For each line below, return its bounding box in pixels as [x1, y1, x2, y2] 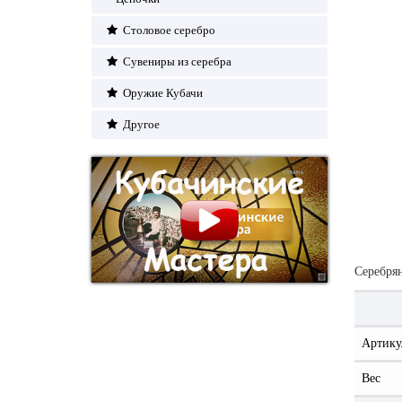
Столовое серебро [119, 23, 215, 37]
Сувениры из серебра [119, 55, 232, 68]
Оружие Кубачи [119, 86, 203, 100]
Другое [119, 118, 160, 131]
